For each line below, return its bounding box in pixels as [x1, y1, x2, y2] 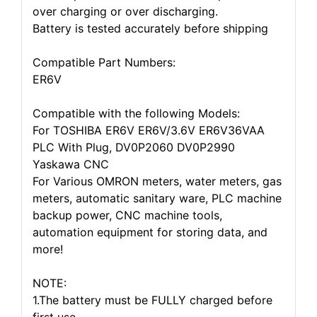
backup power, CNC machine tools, [33, 208, 222, 222]
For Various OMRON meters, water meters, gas [33, 174, 282, 188]
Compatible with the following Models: [33, 106, 240, 120]
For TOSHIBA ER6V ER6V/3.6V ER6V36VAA [33, 123, 265, 137]
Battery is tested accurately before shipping [33, 21, 268, 35]
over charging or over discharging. [33, 4, 218, 18]
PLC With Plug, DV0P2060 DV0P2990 [33, 140, 235, 154]
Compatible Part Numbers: [33, 55, 175, 69]
